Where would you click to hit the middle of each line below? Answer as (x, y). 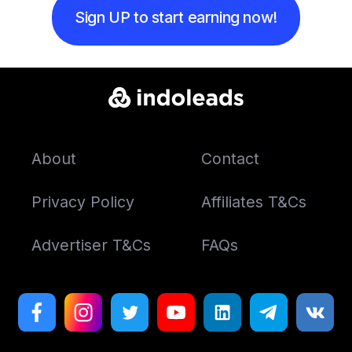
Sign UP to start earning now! (176, 18)
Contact (231, 158)
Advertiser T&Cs (91, 245)
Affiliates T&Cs (254, 202)
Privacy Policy (82, 202)
